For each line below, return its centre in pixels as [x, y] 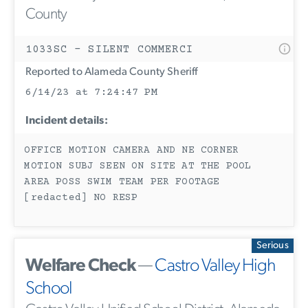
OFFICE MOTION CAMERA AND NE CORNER [131, 151]
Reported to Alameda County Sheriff [112, 72]
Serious [272, 245]
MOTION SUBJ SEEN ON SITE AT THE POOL [138, 167]
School [49, 289]
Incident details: [67, 121]
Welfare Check [80, 267]
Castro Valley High [215, 267]
